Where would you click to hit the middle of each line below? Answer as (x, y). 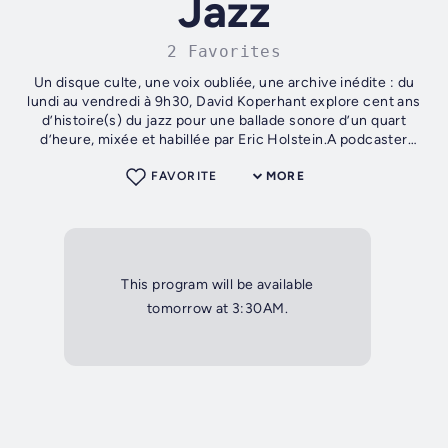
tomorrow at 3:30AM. (217, 309)
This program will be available (217, 285)
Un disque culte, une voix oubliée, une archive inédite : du (224, 83)
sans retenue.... (224, 159)
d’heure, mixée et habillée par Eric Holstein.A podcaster (224, 140)
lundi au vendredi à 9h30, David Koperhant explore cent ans (224, 102)
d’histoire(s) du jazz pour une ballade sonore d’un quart (224, 121)
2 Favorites (224, 52)
